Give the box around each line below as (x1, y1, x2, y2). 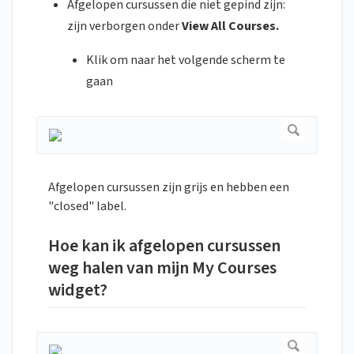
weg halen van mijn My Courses (48, 255, 277, 281)
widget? (48, 277, 107, 303)
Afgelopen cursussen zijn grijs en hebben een (48, 179, 289, 197)
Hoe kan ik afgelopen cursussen (48, 233, 281, 259)
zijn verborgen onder (67, 17, 182, 36)
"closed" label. (48, 198, 126, 216)
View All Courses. (182, 17, 279, 36)
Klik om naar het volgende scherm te (86, 51, 285, 70)
